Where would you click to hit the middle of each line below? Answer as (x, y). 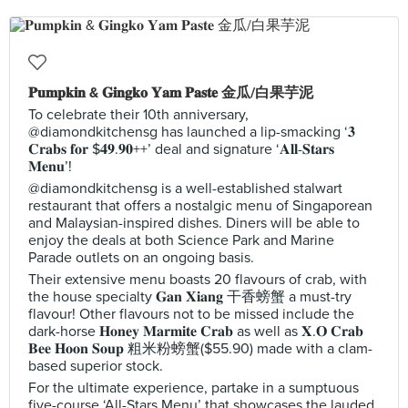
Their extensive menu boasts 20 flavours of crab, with (198, 280)
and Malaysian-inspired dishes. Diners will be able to (194, 223)
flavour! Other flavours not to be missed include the (191, 314)
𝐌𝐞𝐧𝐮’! (50, 167)
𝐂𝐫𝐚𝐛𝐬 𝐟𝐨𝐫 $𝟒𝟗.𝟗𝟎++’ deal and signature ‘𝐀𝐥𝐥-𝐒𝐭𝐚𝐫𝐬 (181, 149)
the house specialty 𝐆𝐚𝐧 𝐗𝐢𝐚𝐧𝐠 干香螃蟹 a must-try (190, 297)
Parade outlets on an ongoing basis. (141, 258)
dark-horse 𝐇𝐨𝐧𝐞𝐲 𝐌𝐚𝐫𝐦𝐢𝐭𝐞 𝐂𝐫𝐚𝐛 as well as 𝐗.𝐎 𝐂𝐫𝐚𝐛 (196, 331)
